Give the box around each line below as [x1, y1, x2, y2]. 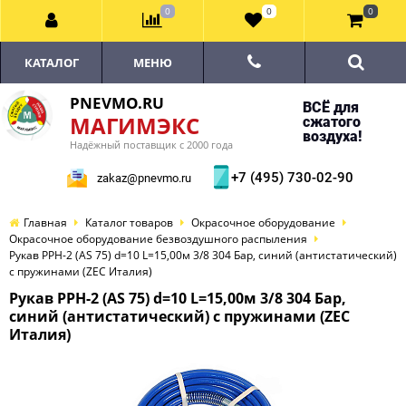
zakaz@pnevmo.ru [97, 171, 191, 185]
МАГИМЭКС [70, 111, 199, 140]
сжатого [302, 113, 361, 130]
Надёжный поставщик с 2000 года [70, 138, 233, 151]
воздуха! [302, 128, 362, 145]
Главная [24, 215, 67, 230]
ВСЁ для [302, 99, 359, 116]
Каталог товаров [85, 215, 173, 230]
